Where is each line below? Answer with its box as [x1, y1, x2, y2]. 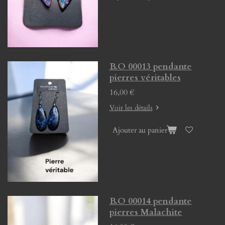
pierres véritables [109, 71, 181, 84]
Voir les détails [109, 102, 153, 113]
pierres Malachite [109, 205, 182, 218]
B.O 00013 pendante [109, 60, 192, 73]
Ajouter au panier [112, 125, 167, 136]
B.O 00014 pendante [109, 194, 192, 207]
